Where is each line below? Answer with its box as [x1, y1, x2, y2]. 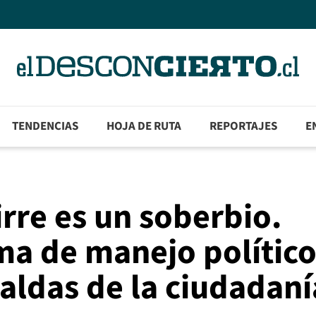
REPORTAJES [209, 118, 278, 135]
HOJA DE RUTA [107, 118, 182, 135]
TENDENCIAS [12, 118, 79, 135]
